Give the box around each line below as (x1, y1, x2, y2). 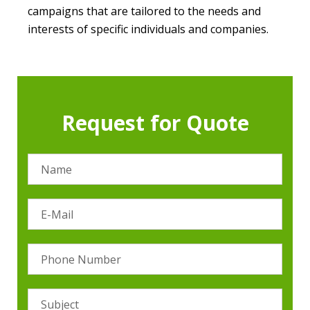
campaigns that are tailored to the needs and (28, 3, 261, 19)
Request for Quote (61, 109, 249, 138)
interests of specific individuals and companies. (28, 21, 268, 37)
